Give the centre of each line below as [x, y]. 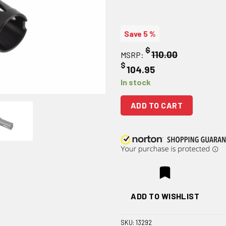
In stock [136, 82]
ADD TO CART [157, 105]
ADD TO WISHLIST [165, 196]
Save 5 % [140, 34]
